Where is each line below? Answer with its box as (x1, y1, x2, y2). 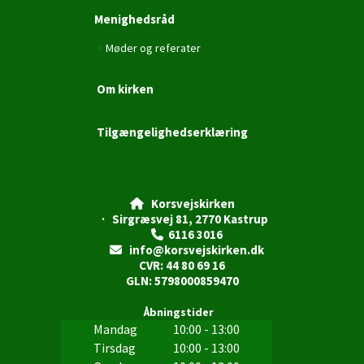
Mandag (93, 320, 137, 337)
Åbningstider (143, 304, 221, 319)
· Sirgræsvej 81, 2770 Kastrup (96, 210, 268, 227)
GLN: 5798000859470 (125, 272, 239, 288)
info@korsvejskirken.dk (122, 241, 264, 258)
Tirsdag (93, 339, 136, 356)
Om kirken (97, 80, 154, 97)
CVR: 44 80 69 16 (139, 257, 225, 273)
